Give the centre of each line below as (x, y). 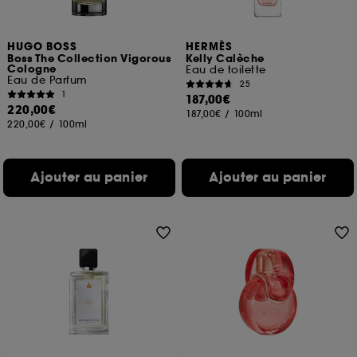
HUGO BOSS (43, 47)
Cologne (32, 69)
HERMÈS (210, 47)
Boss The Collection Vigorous (89, 59)
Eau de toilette (226, 70)
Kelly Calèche (225, 59)
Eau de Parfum (47, 80)
